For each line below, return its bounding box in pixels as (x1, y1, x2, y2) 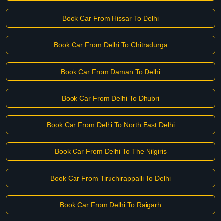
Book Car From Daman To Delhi (61, 68, 160, 75)
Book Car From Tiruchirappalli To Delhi (50, 174, 171, 182)
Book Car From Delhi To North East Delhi (46, 121, 175, 129)
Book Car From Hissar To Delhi (62, 14, 159, 22)
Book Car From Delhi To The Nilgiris (54, 147, 167, 155)
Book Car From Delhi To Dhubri (62, 94, 159, 102)
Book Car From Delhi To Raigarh (60, 201, 161, 209)
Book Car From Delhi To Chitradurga (53, 41, 168, 49)
